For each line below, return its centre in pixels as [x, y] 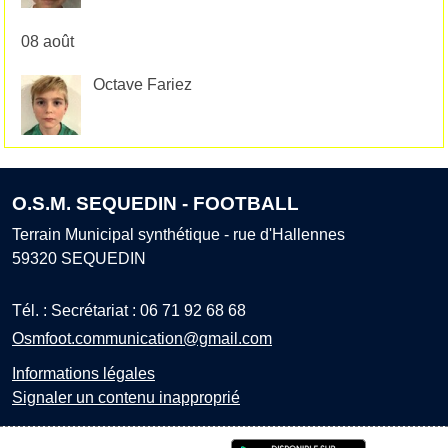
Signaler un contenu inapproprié [126, 397]
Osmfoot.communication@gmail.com [142, 338]
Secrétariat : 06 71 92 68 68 [148, 310]
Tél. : [31, 310]
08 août [47, 42]
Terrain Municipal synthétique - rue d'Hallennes [178, 234]
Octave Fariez [142, 85]
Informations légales [83, 373]
